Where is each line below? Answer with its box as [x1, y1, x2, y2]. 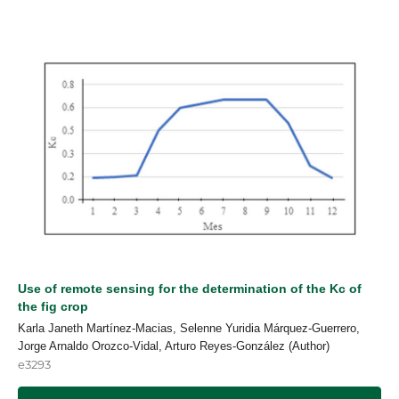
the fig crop [18, 299, 88, 313]
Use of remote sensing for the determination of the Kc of [18, 281, 362, 296]
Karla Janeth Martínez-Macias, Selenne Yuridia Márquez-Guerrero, [18, 321, 360, 335]
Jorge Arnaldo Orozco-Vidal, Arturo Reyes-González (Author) [18, 338, 330, 353]
